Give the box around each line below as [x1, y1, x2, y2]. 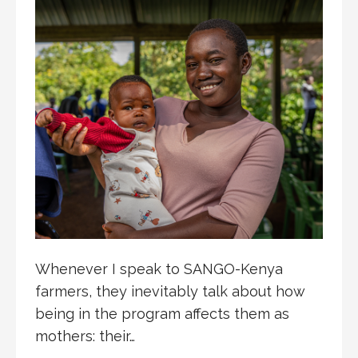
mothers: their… [35, 328, 135, 345]
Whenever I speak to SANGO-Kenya [35, 261, 283, 278]
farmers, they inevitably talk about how [35, 283, 305, 300]
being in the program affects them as [35, 305, 289, 323]
